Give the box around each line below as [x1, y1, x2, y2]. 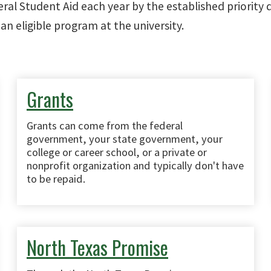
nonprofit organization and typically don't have [27, 158, 244, 172]
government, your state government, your [27, 132, 223, 146]
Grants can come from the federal [27, 119, 183, 132]
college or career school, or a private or [27, 145, 207, 159]
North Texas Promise [27, 233, 168, 261]
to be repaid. [27, 172, 85, 186]
